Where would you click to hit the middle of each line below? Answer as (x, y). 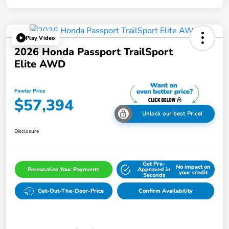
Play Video (40, 38)
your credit (193, 172)
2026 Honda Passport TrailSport (94, 52)
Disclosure (27, 132)
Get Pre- (154, 164)
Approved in (154, 170)
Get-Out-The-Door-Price (71, 191)
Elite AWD (40, 64)
